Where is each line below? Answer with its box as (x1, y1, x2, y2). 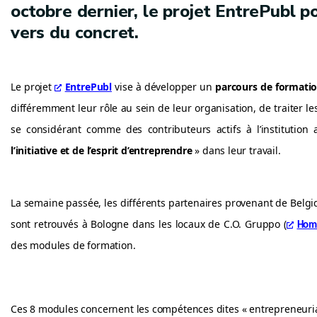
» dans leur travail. (192, 144, 281, 157)
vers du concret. (11, 21, 139, 44)
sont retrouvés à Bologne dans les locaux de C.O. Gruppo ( (11, 217, 287, 231)
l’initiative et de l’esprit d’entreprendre (11, 144, 192, 157)
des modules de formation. (11, 238, 136, 252)
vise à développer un (112, 80, 216, 93)
